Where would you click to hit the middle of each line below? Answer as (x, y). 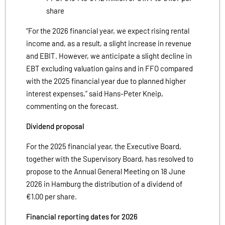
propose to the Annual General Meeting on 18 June (106, 171)
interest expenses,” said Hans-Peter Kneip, (95, 93)
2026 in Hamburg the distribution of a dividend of (104, 184)
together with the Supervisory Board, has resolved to (110, 158)
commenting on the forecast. (72, 106)
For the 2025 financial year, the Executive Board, (104, 146)
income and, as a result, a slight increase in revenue (109, 43)
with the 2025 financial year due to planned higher (106, 81)
